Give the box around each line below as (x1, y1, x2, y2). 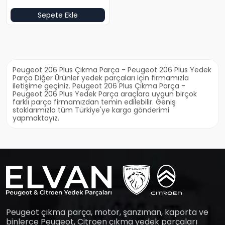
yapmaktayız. (13, 113, 59, 123)
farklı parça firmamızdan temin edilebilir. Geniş (13, 97, 176, 107)
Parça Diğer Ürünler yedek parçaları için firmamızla (13, 73, 189, 83)
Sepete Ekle (38, 10, 78, 20)
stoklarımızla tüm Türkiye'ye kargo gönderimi (13, 105, 169, 115)
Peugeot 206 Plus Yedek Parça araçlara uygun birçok (13, 89, 197, 99)
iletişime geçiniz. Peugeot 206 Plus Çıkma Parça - (13, 81, 185, 91)
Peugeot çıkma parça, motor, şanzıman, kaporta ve (6, 206, 208, 218)
